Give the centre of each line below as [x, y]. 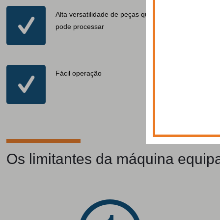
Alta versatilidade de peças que [104, 14]
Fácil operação [79, 73]
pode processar [80, 27]
